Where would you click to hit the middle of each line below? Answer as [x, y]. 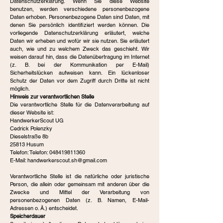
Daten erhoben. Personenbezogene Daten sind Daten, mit [80, 17]
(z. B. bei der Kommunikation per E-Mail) [80, 65]
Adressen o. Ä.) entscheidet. [44, 208]
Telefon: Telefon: [30, 152]
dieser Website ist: [32, 112]
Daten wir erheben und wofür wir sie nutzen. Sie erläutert [80, 41]
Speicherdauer [28, 216]
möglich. [20, 89]
